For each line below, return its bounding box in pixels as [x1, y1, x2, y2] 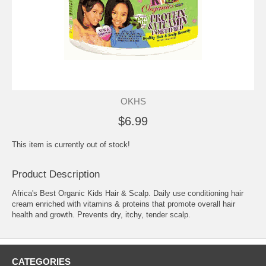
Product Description [12, 168, 100, 180]
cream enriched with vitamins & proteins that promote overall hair [12, 199, 235, 208]
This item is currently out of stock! [12, 140, 130, 149]
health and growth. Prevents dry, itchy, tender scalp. [12, 210, 191, 219]
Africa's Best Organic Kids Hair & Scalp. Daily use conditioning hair [12, 188, 243, 198]
